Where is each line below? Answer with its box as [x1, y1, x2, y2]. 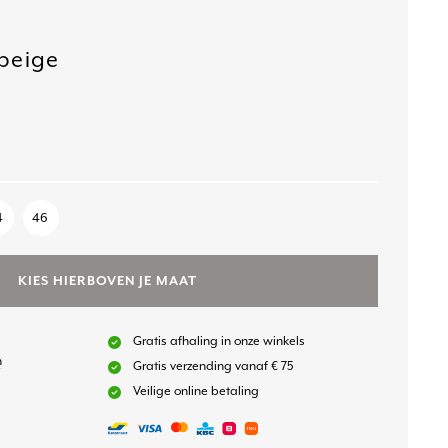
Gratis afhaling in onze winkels [132, 334, 305, 349]
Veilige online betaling [132, 384, 259, 399]
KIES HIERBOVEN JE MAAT [18, 273, 198, 289]
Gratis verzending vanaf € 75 [132, 359, 293, 374]
